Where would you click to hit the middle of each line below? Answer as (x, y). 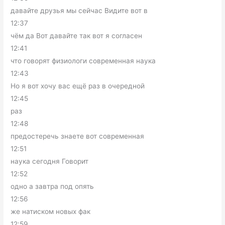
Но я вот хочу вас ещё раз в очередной (78, 86)
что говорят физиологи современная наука (83, 61)
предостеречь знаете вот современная (78, 136)
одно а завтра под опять (52, 186)
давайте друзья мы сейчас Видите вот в (79, 11)
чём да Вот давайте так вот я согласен (77, 36)
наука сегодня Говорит (50, 161)
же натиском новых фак (51, 211)
